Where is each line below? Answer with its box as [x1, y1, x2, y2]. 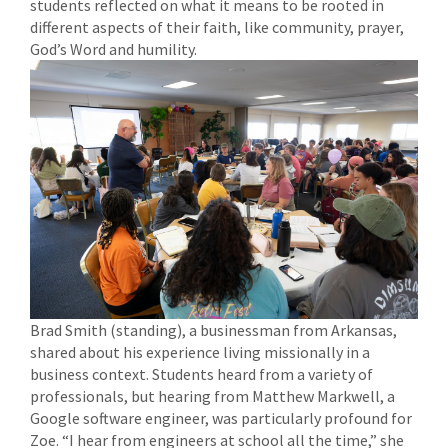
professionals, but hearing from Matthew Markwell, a [30, 386, 395, 407]
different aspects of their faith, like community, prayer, [30, 17, 404, 38]
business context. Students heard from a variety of [30, 364, 373, 385]
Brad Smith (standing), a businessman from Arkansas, [30, 320, 397, 341]
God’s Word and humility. [30, 39, 197, 60]
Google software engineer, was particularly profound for [30, 408, 412, 429]
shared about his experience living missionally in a [30, 342, 370, 363]
